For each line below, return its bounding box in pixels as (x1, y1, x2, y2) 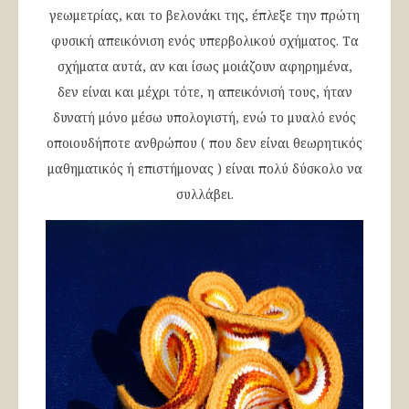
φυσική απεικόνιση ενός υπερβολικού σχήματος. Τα (50, 32, 359, 50)
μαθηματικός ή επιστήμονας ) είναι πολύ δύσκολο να (47, 160, 362, 178)
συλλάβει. (175, 185, 234, 204)
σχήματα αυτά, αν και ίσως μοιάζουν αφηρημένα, (57, 58, 352, 76)
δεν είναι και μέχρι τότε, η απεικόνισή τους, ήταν (57, 83, 352, 101)
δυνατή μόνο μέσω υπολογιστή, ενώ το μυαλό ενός (53, 109, 356, 127)
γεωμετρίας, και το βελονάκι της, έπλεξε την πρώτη (49, 6, 360, 25)
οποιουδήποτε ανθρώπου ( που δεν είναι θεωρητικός (47, 134, 362, 152)
